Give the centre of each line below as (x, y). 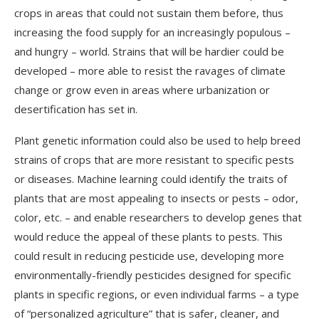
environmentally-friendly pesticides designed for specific (153, 275)
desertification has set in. (76, 109)
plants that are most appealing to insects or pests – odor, (156, 198)
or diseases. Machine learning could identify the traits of (151, 179)
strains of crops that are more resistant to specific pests (154, 159)
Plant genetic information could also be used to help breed (157, 140)
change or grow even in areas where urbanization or (142, 90)
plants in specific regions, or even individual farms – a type (157, 294)
